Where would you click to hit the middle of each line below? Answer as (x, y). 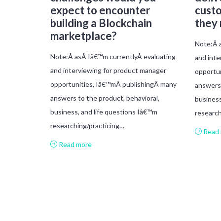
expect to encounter (100, 10)
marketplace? (83, 36)
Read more (74, 144)
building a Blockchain (101, 23)
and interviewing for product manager (108, 70)
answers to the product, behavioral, (105, 98)
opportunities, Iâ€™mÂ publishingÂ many (113, 84)
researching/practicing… (87, 125)
